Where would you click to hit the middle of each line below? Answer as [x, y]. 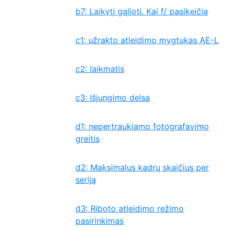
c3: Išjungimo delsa [113, 98]
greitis [88, 139]
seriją [86, 180]
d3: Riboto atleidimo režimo [130, 208]
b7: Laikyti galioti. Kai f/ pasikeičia [142, 11]
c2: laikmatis [100, 69]
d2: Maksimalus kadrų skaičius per [142, 167]
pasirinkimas [100, 221]
